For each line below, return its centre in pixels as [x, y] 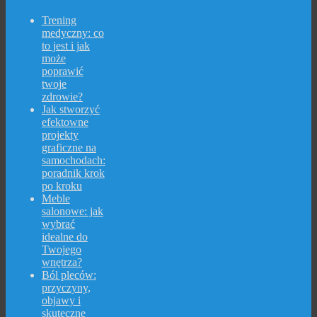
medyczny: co [73, 33]
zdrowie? [62, 97]
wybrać [58, 224]
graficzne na [69, 148]
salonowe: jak [72, 212]
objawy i [61, 301]
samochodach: [73, 161]
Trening [59, 21]
